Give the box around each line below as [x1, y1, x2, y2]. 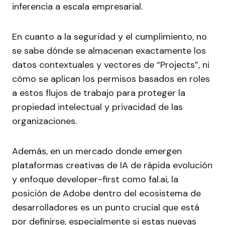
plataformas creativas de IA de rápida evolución [12, 159, 212, 172]
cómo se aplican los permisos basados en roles [12, 73, 210, 85]
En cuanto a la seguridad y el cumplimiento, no [12, 31, 207, 43]
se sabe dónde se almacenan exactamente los [12, 45, 206, 57]
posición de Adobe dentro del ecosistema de [12, 187, 201, 200]
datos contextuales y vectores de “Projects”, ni [12, 59, 209, 71]
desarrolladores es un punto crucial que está [12, 201, 199, 214]
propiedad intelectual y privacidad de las [12, 101, 183, 114]
